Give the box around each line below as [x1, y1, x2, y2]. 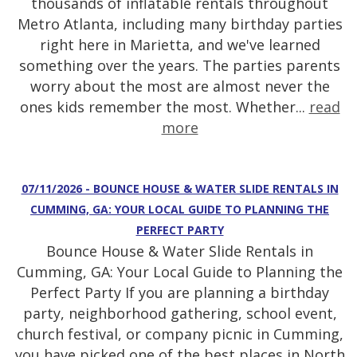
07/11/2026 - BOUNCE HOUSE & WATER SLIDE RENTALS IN [21, 181, 339, 197]
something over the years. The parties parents [19, 56, 340, 76]
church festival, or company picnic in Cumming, [16, 324, 343, 344]
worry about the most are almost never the [29, 76, 330, 96]
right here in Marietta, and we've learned [39, 35, 320, 55]
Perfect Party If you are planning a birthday [30, 283, 329, 303]
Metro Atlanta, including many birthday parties [17, 14, 343, 34]
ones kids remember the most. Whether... [19, 97, 309, 117]
